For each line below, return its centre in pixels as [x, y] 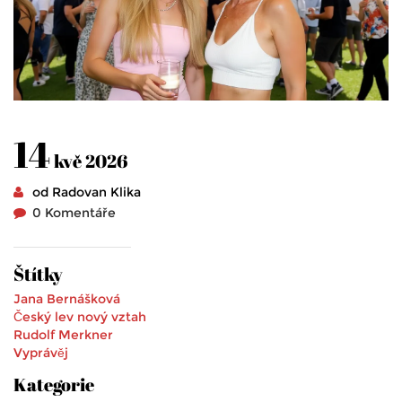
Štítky [38, 275]
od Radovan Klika [86, 192]
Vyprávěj [41, 353]
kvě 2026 [89, 162]
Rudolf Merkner [63, 335]
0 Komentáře [74, 213]
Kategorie [54, 385]
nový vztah [112, 317]
